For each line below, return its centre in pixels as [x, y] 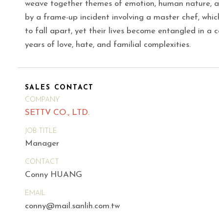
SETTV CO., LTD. [57, 112]
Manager [42, 144]
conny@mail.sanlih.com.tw [72, 206]
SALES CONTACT [59, 88]
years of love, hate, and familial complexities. [108, 45]
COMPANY [42, 100]
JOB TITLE [41, 131]
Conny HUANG [53, 175]
